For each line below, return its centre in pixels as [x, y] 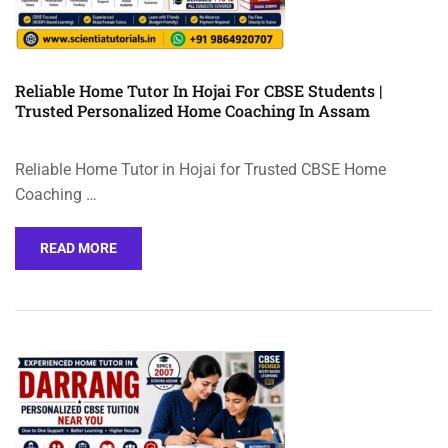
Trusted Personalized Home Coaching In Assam [192, 110]
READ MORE [78, 247]
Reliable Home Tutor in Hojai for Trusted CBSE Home [200, 169]
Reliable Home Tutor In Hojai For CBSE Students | [198, 90]
